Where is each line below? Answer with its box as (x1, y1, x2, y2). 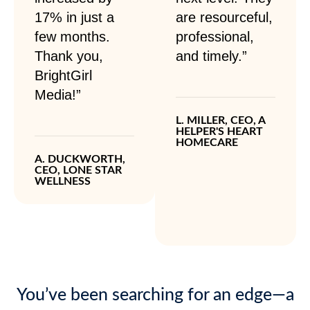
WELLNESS (35, 175, 91, 187)
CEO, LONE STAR (35, 164, 122, 176)
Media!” (35, 87, 81, 103)
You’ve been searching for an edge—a (16, 286, 294, 304)
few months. (35, 29, 110, 45)
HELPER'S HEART (176, 125, 263, 137)
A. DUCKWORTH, (35, 153, 125, 165)
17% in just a (35, 10, 114, 26)
